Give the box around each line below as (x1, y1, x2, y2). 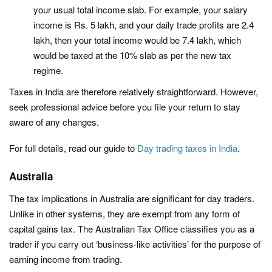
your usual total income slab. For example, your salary (33, 3, 248, 16)
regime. (33, 64, 63, 76)
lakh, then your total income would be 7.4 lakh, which (33, 33, 241, 46)
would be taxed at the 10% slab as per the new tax (33, 49, 231, 61)
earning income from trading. (9, 253, 122, 265)
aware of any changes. (9, 115, 99, 128)
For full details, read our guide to (9, 141, 137, 154)
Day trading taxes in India (137, 141, 237, 154)
